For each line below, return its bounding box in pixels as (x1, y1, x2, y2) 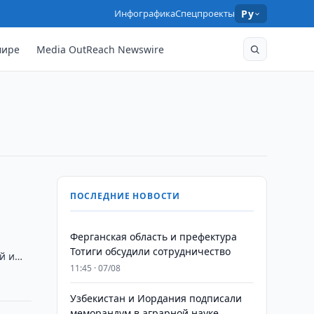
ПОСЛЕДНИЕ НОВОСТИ (69, 190, 181, 202)
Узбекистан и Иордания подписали (69, 292, 242, 305)
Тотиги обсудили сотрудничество (69, 245, 231, 258)
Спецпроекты (175, 7, 235, 20)
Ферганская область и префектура (69, 230, 237, 243)
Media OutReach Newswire (36, 42, 165, 56)
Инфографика (114, 7, 176, 20)
